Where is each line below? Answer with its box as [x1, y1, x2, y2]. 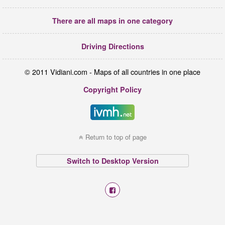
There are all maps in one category [52, 16, 173, 26]
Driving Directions [81, 41, 144, 52]
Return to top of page [85, 132, 147, 142]
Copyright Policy [83, 84, 142, 95]
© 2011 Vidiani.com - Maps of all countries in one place [25, 66, 200, 77]
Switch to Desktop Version [66, 155, 159, 166]
